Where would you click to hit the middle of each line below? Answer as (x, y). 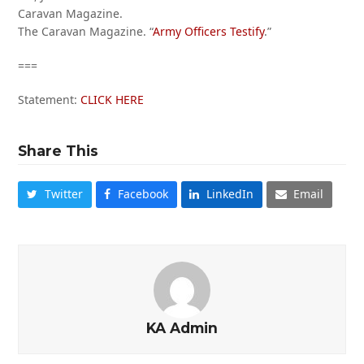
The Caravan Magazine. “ (86, 31)
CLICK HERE (113, 100)
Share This (58, 151)
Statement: (50, 100)
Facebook (143, 194)
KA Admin (182, 327)
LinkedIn (230, 194)
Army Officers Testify (209, 31)
